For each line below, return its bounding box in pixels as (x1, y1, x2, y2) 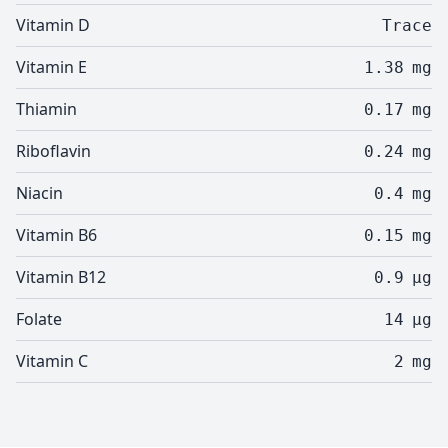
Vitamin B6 (16, 224, 97, 246)
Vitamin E (16, 56, 87, 78)
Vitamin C (16, 350, 88, 372)
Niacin (16, 182, 63, 204)
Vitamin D (16, 14, 90, 36)
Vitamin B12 (16, 266, 106, 288)
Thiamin (16, 98, 77, 120)
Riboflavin (16, 140, 91, 162)
